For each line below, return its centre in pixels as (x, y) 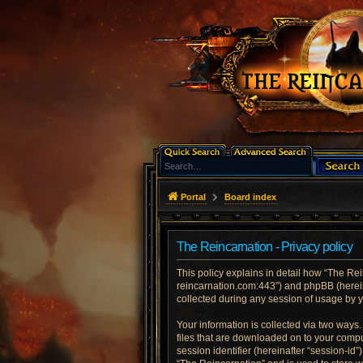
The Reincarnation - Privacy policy (265, 247)
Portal (193, 197)
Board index (250, 197)
